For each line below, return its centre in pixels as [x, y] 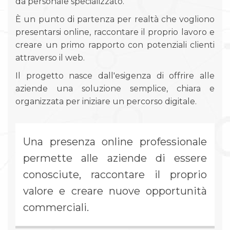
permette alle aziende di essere [115, 158]
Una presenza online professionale [115, 142]
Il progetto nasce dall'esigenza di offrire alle [115, 76]
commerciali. [56, 207]
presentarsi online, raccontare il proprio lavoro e [115, 32]
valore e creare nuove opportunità [115, 191]
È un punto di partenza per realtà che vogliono [115, 19]
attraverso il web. [50, 58]
